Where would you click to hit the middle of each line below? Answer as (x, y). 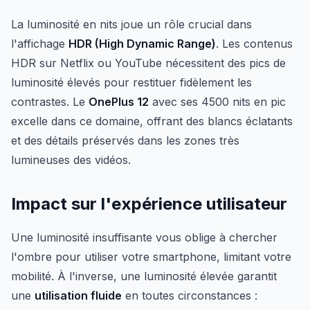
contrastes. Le (50, 102)
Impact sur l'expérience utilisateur (149, 204)
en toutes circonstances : (190, 295)
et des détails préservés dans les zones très (125, 140)
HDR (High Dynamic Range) (142, 44)
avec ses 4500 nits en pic (217, 102)
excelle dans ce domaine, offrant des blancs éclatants (152, 121)
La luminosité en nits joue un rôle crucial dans (131, 24)
